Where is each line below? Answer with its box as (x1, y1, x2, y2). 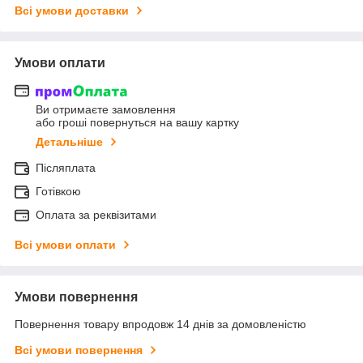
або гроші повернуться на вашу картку (36, 116, 239, 130)
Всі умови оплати (15, 238, 116, 252)
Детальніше (36, 135, 103, 149)
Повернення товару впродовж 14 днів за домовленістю (15, 318, 306, 331)
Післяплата (36, 161, 96, 175)
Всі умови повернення (15, 344, 143, 357)
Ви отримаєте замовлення (36, 103, 176, 117)
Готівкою (36, 185, 81, 199)
